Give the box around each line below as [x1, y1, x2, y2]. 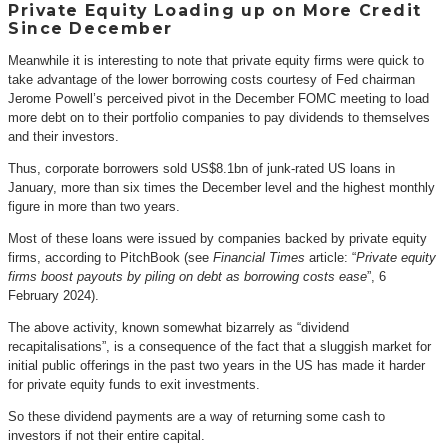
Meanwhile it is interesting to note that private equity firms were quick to [8, 52, 424, 68]
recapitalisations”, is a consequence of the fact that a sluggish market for [8, 339, 431, 355]
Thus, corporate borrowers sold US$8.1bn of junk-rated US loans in [8, 161, 395, 176]
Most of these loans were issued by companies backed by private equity [8, 231, 427, 247]
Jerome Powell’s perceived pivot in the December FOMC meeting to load [8, 90, 429, 106]
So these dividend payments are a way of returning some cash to [8, 409, 385, 425]
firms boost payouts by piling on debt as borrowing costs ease [8, 269, 367, 285]
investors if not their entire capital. [8, 428, 205, 444]
